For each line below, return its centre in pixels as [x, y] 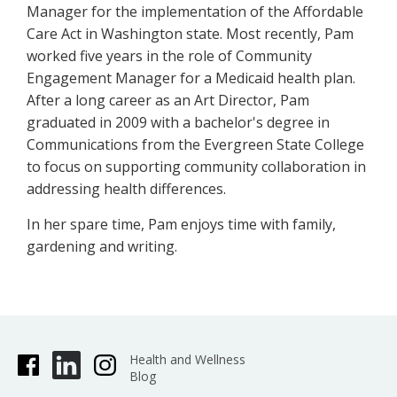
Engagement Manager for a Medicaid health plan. [191, 78]
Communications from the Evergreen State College [195, 144]
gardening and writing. [102, 246]
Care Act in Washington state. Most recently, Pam [190, 33]
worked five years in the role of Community [169, 55]
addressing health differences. [126, 188]
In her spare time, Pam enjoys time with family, [181, 224]
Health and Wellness [187, 359]
